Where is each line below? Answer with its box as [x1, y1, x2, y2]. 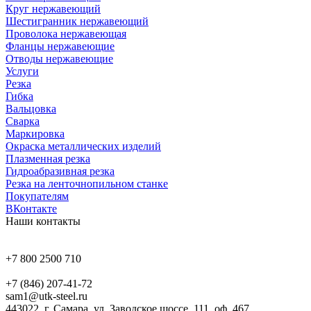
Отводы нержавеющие [6, 52, 113, 65]
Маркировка [6, 127, 65, 140]
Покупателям [6, 190, 69, 202]
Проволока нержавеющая [6, 27, 126, 40]
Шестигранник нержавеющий [6, 15, 149, 27]
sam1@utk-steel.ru [6, 289, 87, 302]
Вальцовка [6, 102, 56, 115]
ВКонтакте [6, 202, 57, 215]
